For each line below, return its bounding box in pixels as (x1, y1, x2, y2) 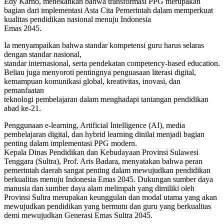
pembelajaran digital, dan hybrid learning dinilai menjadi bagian (4, 130, 204, 139)
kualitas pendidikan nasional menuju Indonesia (4, 15, 151, 24)
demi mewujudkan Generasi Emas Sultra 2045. (4, 211, 152, 220)
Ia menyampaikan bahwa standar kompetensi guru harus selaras (4, 41, 204, 50)
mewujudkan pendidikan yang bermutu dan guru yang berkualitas (4, 202, 211, 211)
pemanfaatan (4, 86, 44, 95)
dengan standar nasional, (4, 50, 81, 59)
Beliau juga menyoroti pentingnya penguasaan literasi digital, (4, 68, 196, 77)
